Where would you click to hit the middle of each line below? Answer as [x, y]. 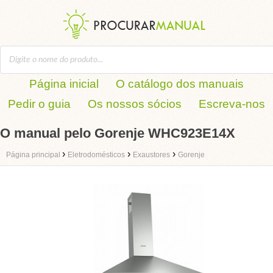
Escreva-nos [232, 104]
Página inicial [64, 84]
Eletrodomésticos [96, 155]
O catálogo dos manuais [180, 84]
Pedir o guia [39, 104]
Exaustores [151, 155]
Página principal [34, 155]
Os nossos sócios [135, 104]
